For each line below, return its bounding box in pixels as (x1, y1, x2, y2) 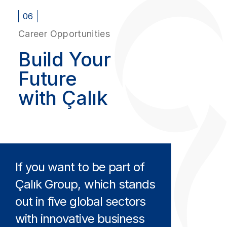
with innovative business (15, 211, 144, 226)
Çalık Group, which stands (15, 176, 155, 192)
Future (18, 66, 77, 90)
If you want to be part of (15, 159, 144, 174)
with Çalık (18, 86, 108, 109)
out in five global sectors (15, 194, 146, 209)
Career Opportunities (18, 28, 110, 39)
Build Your (18, 47, 111, 71)
